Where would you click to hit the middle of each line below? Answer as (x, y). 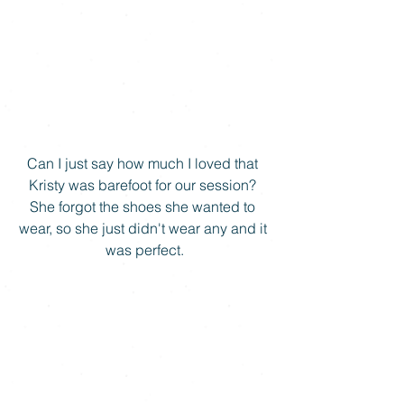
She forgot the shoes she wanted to (144, 206)
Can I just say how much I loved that (144, 163)
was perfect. (144, 249)
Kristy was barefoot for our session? (144, 184)
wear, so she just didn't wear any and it (144, 228)
